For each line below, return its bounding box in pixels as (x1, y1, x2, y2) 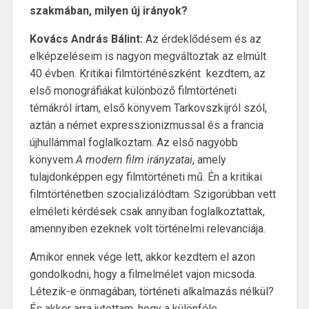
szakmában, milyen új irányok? (29, 3, 190, 17)
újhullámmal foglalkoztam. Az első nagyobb (29, 135, 238, 149)
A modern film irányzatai (75, 152, 192, 166)
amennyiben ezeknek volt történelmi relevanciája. (29, 221, 266, 235)
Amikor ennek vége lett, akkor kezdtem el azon (29, 250, 255, 263)
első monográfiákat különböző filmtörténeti (29, 83, 237, 97)
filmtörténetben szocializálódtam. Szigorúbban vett (29, 187, 276, 201)
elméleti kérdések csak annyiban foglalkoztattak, (29, 204, 265, 218)
